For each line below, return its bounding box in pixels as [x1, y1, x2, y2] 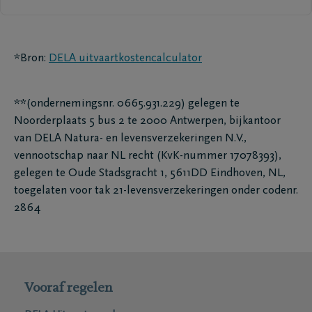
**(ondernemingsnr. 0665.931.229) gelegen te [14, 98, 240, 110]
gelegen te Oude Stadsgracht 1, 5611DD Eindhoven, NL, [14, 168, 286, 180]
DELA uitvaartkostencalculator [49, 53, 202, 65]
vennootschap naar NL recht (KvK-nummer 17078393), [14, 150, 281, 162]
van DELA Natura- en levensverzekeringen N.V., [14, 133, 247, 145]
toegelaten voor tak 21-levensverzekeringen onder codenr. [14, 185, 298, 197]
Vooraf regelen [24, 281, 113, 295]
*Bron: [14, 53, 49, 65]
